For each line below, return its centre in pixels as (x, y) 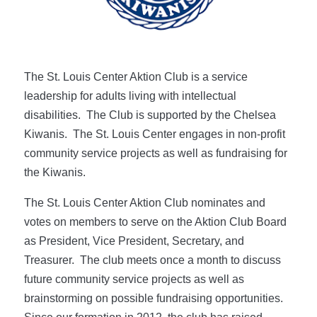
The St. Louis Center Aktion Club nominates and (144, 202)
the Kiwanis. (54, 172)
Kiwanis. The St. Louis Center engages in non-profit (154, 134)
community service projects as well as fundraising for (155, 153)
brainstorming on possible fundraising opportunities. (155, 298)
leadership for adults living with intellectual (130, 96)
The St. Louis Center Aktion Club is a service (136, 76)
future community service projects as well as (134, 279)
